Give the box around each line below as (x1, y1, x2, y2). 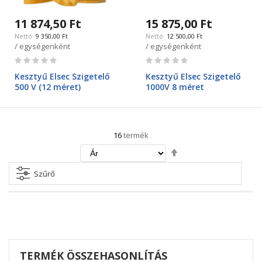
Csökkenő (181, 144, 218, 154)
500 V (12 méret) (15, 81, 81, 92)
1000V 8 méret (146, 81, 204, 92)
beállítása (181, 167, 217, 178)
